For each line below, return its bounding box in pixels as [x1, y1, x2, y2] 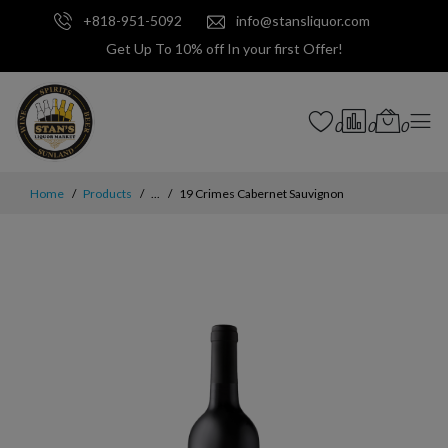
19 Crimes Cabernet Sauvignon [179, 186, 344, 202]
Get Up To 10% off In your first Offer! [105, 40, 343, 58]
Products [83, 186, 132, 202]
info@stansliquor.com [232, 12, 370, 30]
